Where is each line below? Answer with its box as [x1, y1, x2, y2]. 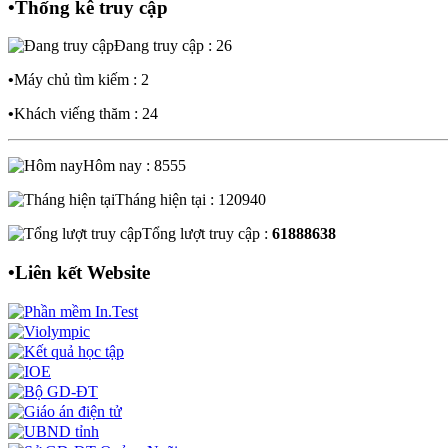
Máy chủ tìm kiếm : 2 [14, 71, 149, 89]
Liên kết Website [15, 262, 150, 284]
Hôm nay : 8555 [83, 157, 186, 175]
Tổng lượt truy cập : [142, 225, 272, 243]
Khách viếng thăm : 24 [14, 105, 158, 123]
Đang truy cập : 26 [114, 37, 232, 55]
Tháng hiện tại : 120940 [115, 191, 266, 209]
